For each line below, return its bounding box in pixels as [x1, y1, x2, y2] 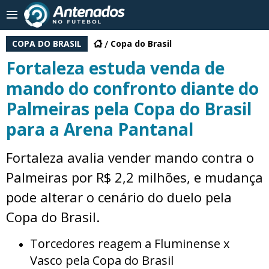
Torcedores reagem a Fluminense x [30, 235, 229, 252]
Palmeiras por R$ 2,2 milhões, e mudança [6, 168, 263, 186]
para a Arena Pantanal [6, 118, 193, 141]
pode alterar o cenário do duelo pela [6, 188, 232, 206]
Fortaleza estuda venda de [6, 56, 225, 79]
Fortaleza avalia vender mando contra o [6, 148, 254, 166]
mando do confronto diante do [6, 77, 259, 100]
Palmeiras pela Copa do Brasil [6, 97, 252, 120]
